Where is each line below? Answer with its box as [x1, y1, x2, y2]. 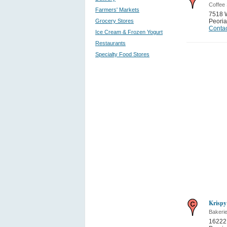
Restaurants [95, 40, 126, 46]
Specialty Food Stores [95, 51, 149, 57]
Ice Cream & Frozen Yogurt [95, 29, 163, 35]
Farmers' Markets [95, 7, 139, 13]
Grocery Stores [95, 18, 134, 24]
